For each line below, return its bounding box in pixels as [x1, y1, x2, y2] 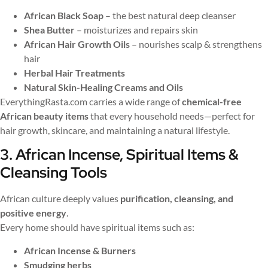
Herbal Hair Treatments [24, 66, 125, 78]
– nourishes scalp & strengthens [130, 38, 262, 50]
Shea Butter [24, 23, 75, 35]
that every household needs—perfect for [89, 109, 255, 121]
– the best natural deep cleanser [103, 9, 236, 21]
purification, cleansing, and [120, 193, 233, 205]
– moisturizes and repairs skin [75, 23, 198, 35]
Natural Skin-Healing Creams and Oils [24, 81, 183, 93]
